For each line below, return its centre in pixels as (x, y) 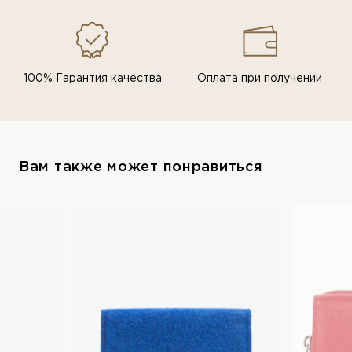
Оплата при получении (260, 79)
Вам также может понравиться (141, 168)
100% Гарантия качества (92, 79)
